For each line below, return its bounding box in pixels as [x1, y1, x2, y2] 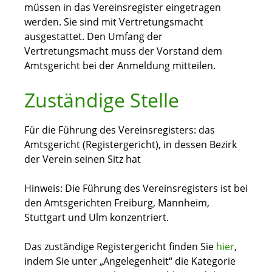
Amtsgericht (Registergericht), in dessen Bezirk [24, 138, 237, 152]
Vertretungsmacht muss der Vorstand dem [24, 44, 222, 58]
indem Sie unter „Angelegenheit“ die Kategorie [24, 254, 236, 268]
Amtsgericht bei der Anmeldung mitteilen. [24, 59, 216, 73]
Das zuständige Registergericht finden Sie [24, 240, 216, 254]
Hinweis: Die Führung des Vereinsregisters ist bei [24, 182, 248, 195]
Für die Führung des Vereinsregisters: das [24, 123, 215, 137]
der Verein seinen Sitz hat [24, 152, 141, 166]
